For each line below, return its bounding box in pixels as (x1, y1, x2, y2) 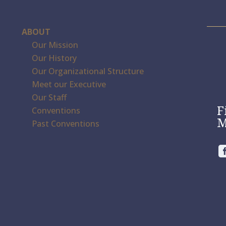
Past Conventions (32, 118, 100, 130)
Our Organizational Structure (32, 66, 144, 77)
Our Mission (32, 39, 79, 51)
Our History (32, 52, 77, 64)
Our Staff (32, 92, 67, 103)
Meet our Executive (32, 79, 106, 90)
